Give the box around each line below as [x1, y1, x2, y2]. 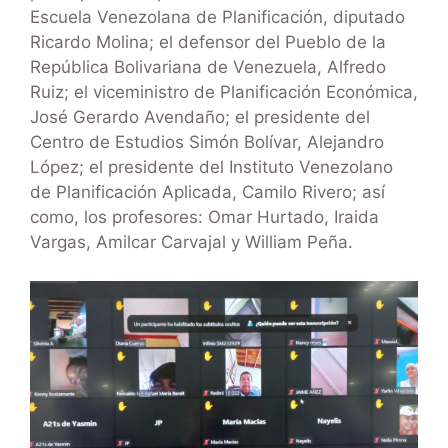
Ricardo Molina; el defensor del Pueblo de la [30, 32, 386, 53]
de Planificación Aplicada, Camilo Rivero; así [30, 182, 385, 203]
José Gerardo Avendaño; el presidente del [30, 107, 370, 128]
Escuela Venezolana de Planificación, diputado [30, 7, 405, 28]
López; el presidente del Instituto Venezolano [30, 157, 393, 178]
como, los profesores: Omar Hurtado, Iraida [30, 207, 379, 228]
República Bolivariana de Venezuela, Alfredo [30, 57, 386, 78]
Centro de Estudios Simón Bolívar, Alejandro [30, 132, 384, 153]
